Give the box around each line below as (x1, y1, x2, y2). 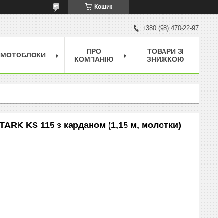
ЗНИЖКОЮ (147, 55, 184, 63)
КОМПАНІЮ (74, 55, 113, 63)
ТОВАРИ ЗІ (147, 47, 184, 55)
